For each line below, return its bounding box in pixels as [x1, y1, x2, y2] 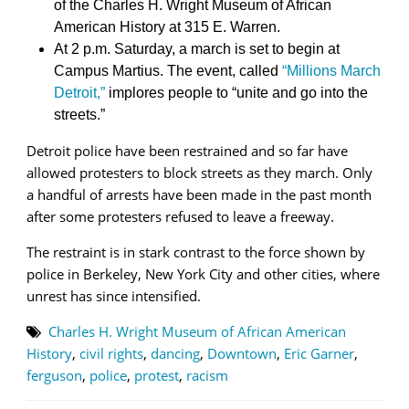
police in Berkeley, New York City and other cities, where [26, 265, 380, 284]
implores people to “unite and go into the [105, 85, 368, 101]
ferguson [26, 366, 82, 385]
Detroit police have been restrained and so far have [26, 142, 348, 161]
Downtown [207, 344, 277, 363]
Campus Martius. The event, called [54, 63, 282, 79]
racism [186, 366, 228, 385]
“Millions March [282, 63, 381, 79]
